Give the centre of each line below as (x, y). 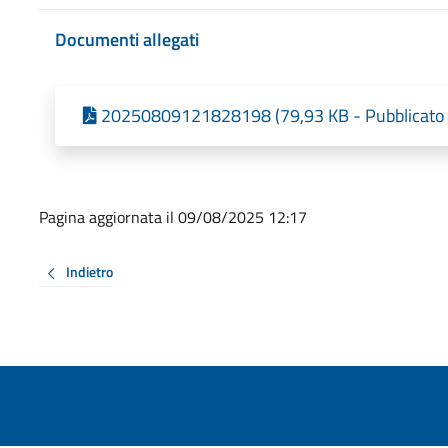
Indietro (89, 272)
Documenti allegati (126, 39)
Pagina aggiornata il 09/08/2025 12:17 (172, 217)
